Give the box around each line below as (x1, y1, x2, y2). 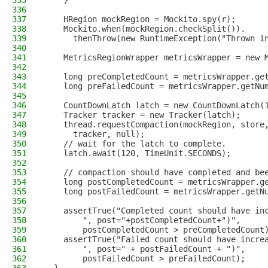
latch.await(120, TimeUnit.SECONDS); (44, 148, 231, 158)
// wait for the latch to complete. (44, 139, 226, 148)
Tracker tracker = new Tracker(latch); (44, 110, 240, 120)
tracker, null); (44, 129, 145, 139)
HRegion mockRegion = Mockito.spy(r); (44, 14, 236, 24)
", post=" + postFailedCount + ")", (44, 244, 245, 254)
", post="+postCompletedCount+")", (44, 215, 240, 225)
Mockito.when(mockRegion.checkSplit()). (44, 24, 245, 33)
